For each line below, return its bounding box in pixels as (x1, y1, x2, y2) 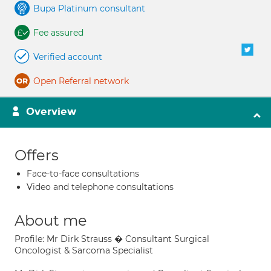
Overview (26, 105, 76, 118)
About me (15, 212, 87, 229)
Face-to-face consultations (27, 168, 139, 179)
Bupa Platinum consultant (33, 3, 145, 14)
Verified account (33, 51, 102, 62)
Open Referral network (33, 76, 129, 87)
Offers (15, 146, 59, 164)
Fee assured (33, 27, 83, 38)
